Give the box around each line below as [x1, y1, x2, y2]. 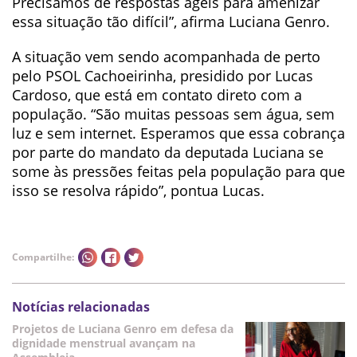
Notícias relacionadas [12, 298, 150, 316]
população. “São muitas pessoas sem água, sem [12, 104, 335, 124]
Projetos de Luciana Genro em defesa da [12, 321, 233, 336]
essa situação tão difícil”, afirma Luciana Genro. [12, 12, 330, 31]
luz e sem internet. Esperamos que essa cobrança [12, 124, 345, 143]
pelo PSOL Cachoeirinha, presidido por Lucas [12, 66, 313, 85]
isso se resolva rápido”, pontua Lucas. [12, 181, 265, 200]
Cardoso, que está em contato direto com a [12, 85, 302, 104]
